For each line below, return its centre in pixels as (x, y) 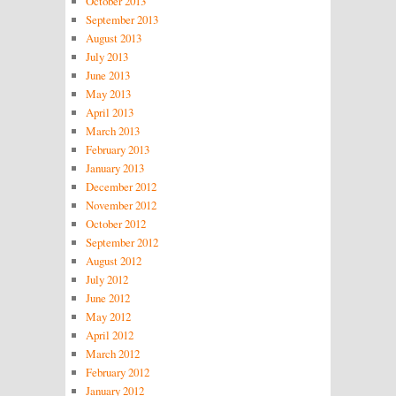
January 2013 (114, 168)
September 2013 (122, 19)
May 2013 (108, 93)
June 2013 (107, 75)
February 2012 (117, 372)
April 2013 (109, 112)
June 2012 (107, 297)
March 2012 (112, 353)
